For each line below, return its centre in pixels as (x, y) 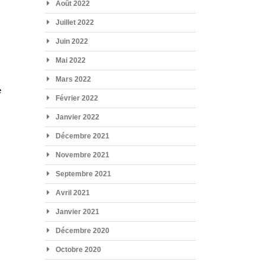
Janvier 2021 (77, 211)
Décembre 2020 (82, 230)
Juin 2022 (72, 41)
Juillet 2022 (75, 22)
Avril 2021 (72, 193)
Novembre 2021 (82, 155)
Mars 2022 (73, 79)
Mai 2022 (70, 60)
